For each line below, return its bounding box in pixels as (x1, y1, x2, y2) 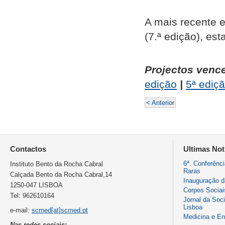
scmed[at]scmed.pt (32, 206, 88, 214)
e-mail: (10, 206, 32, 214)
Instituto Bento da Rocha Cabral (10, 160, 103, 168)
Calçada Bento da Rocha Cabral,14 (10, 170, 112, 178)
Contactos (10, 144, 46, 153)
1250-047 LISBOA (10, 181, 63, 189)
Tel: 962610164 (10, 191, 54, 199)
